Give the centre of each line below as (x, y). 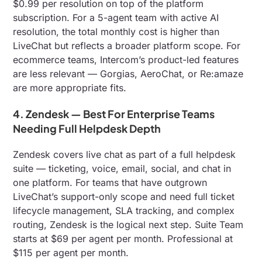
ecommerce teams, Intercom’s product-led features (126, 59)
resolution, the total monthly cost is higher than (116, 31)
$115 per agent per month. (71, 252)
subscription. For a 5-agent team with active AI (116, 17)
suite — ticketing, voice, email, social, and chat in (122, 168)
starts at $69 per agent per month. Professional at (123, 238)
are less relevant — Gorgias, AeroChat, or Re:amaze (128, 73)
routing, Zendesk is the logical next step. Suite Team (128, 224)
